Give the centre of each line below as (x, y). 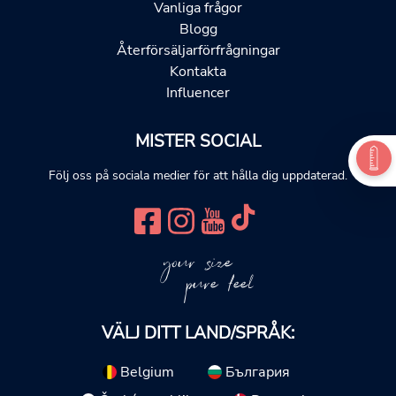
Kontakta (198, 72)
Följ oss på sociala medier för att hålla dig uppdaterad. (198, 175)
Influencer (198, 93)
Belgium (145, 373)
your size (198, 264)
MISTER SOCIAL (198, 142)
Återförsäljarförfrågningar (198, 51)
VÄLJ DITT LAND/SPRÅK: (198, 334)
